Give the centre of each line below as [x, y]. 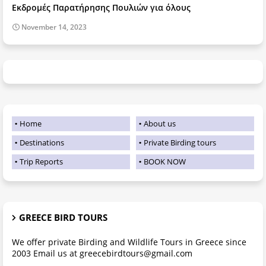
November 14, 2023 [54, 27]
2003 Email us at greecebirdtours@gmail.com [102, 253]
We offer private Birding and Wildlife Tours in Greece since [129, 242]
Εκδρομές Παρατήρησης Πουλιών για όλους [101, 7]
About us [160, 123]
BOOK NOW [165, 161]
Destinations [42, 142]
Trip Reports [41, 161]
